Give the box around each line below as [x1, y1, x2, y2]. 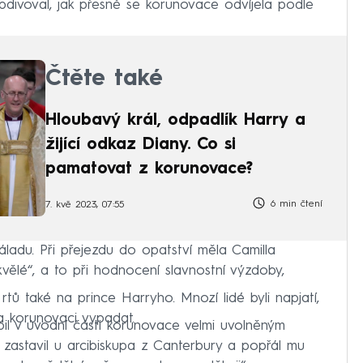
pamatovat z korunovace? [45, 161, 253, 177]
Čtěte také [45, 68, 163, 91]
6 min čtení [267, 199, 322, 209]
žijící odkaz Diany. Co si [45, 137, 236, 153]
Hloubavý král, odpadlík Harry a [45, 113, 305, 129]
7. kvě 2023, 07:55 [45, 200, 124, 211]
